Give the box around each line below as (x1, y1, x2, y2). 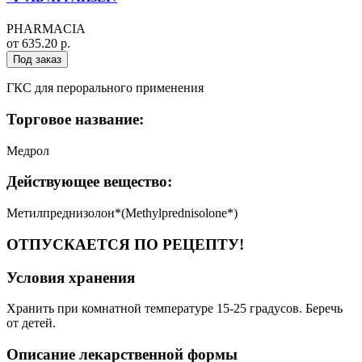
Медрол (6, 143, 49, 158)
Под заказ (13, 53, 61, 66)
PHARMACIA (6, 22, 86, 36)
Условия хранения (6, 268, 135, 286)
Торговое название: (6, 111, 144, 128)
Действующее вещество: (6, 173, 172, 191)
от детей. (6, 316, 56, 330)
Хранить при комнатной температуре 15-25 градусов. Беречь (6, 301, 343, 316)
